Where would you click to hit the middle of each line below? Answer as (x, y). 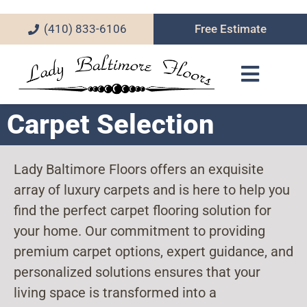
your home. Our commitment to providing (139, 231)
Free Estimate (230, 29)
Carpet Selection (111, 124)
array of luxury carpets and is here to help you (152, 189)
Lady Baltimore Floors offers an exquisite (139, 169)
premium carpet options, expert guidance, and (153, 251)
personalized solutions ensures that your (137, 272)
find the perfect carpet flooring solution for (143, 210)
